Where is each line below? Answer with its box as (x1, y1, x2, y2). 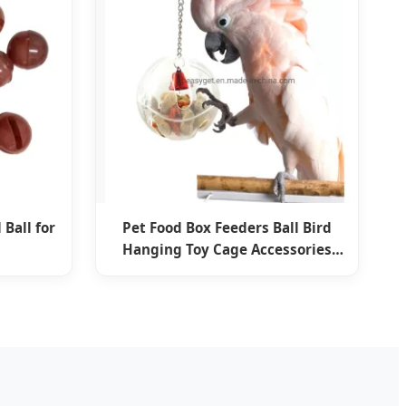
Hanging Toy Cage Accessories (121, 239, 332, 258)
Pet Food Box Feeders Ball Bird (121, 217, 332, 237)
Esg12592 (194, 261, 260, 280)
